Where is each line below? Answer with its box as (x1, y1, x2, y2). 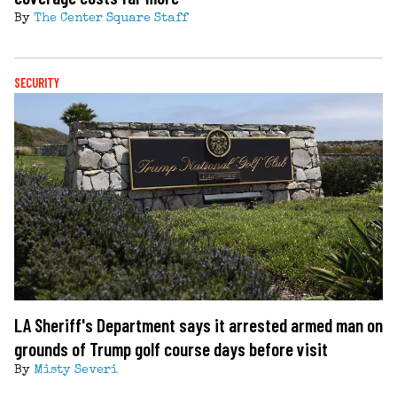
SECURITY (14, 74, 59, 90)
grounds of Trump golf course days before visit (14, 337, 328, 360)
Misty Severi (34, 363, 118, 377)
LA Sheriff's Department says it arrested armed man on (14, 313, 383, 336)
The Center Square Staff (34, 12, 188, 25)
